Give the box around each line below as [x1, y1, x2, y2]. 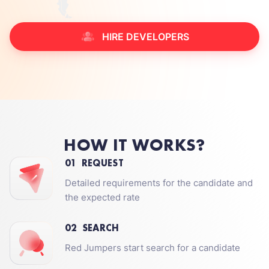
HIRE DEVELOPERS [101, 31, 189, 43]
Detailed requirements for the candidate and [65, 177, 253, 189]
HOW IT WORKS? [64, 134, 205, 156]
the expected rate [65, 192, 140, 203]
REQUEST [81, 157, 124, 169]
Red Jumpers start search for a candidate [65, 242, 240, 253]
